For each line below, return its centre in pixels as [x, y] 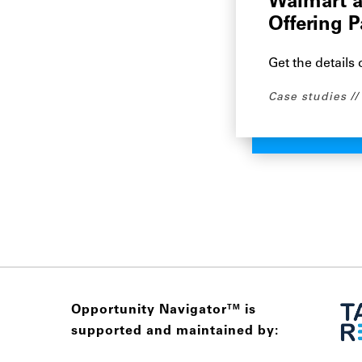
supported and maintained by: [175, 331]
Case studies [307, 97]
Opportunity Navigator [149, 310]
